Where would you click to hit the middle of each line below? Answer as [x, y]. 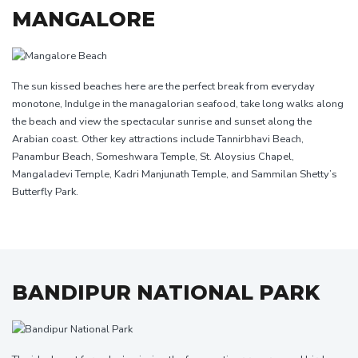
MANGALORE [84, 20]
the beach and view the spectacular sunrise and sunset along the [162, 122]
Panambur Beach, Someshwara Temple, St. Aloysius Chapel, [153, 157]
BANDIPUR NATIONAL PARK [166, 293]
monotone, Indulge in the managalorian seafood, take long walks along [178, 104]
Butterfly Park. [45, 192]
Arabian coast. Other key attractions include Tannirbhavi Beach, [158, 139]
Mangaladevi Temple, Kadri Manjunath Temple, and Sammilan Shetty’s [175, 175]
